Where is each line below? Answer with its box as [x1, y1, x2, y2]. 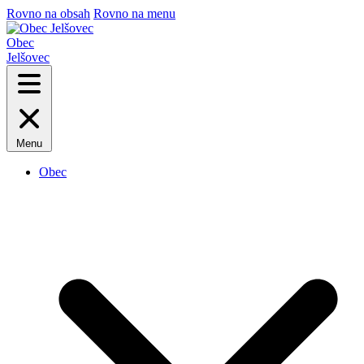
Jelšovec [6, 50, 50, 64]
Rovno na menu [93, 6, 175, 20]
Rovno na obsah [6, 6, 90, 20]
